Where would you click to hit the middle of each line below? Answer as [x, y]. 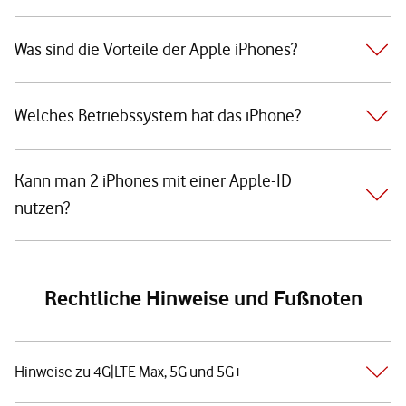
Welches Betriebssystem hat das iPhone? [158, 116]
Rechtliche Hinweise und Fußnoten [203, 298]
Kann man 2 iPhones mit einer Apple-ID [153, 181]
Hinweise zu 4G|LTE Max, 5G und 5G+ [128, 372]
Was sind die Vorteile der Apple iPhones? [156, 49]
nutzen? [42, 208]
